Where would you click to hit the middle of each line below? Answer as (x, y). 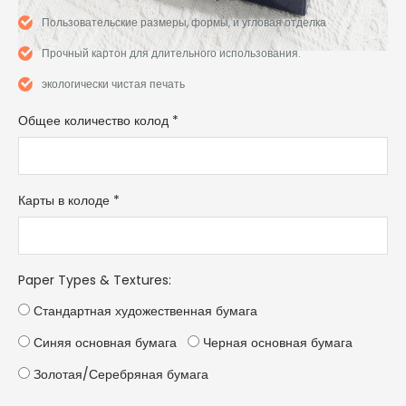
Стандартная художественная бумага (144, 311)
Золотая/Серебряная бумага (119, 374)
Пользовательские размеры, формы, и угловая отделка (184, 22)
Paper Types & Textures (93, 280)
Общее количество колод (93, 121)
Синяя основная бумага (103, 343)
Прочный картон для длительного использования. (171, 53)
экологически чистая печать (113, 84)
